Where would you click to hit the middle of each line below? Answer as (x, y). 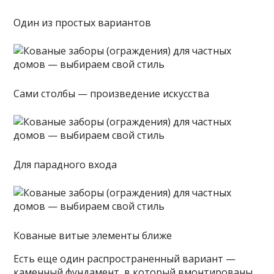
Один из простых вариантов (83, 22)
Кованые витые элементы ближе (93, 235)
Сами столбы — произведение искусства (112, 93)
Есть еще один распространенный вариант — (125, 258)
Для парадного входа (65, 164)
